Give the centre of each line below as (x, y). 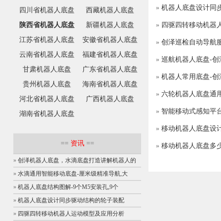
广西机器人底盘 (110, 99)
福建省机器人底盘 (110, 55)
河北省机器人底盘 (47, 99)
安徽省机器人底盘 (110, 40)
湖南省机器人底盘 (47, 114)
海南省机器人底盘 (110, 84)
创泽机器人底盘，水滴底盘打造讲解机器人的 (77, 161)
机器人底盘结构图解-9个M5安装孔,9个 (68, 187)
